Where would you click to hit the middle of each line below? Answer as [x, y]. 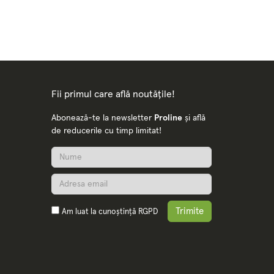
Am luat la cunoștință [100, 212]
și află [194, 118]
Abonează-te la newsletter [102, 118]
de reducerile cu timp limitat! [106, 131]
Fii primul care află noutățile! [113, 94]
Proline [168, 118]
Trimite [189, 211]
